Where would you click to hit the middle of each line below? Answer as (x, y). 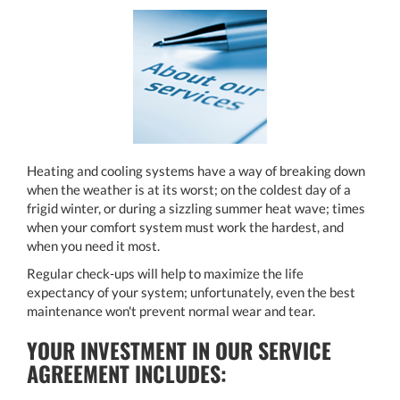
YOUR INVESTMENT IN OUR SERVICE (179, 350)
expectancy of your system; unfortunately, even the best (191, 292)
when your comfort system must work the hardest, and (185, 227)
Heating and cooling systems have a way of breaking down (196, 171)
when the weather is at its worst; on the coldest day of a (189, 190)
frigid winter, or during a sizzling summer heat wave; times (196, 208)
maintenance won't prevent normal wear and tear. (171, 311)
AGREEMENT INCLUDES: (127, 374)
